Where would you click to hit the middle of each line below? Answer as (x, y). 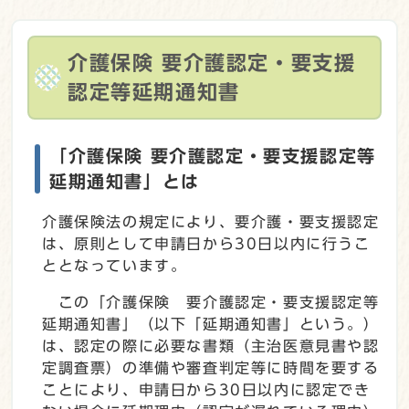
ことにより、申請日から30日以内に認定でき (206, 389)
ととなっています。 (115, 265)
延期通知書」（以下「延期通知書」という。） (211, 324)
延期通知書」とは (125, 181)
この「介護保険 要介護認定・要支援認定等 (211, 302)
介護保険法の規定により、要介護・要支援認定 (211, 221)
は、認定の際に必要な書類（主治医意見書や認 (211, 346)
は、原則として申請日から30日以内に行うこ (206, 243)
